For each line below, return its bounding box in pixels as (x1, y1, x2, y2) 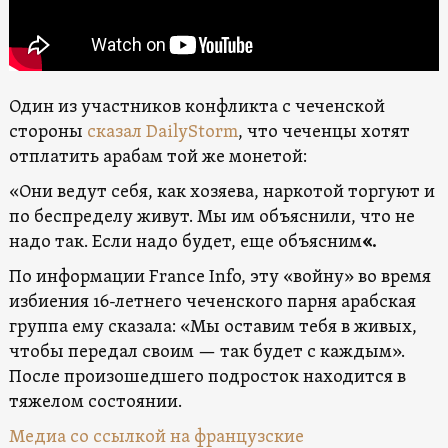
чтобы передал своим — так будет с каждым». (8, 341, 405, 365)
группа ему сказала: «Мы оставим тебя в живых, (8, 316, 417, 340)
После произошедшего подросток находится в (8, 366, 406, 390)
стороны (8, 121, 87, 145)
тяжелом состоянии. (8, 391, 182, 415)
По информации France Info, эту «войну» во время (8, 266, 431, 290)
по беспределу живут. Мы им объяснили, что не (8, 206, 415, 230)
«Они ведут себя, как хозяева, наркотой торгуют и (8, 181, 435, 205)
